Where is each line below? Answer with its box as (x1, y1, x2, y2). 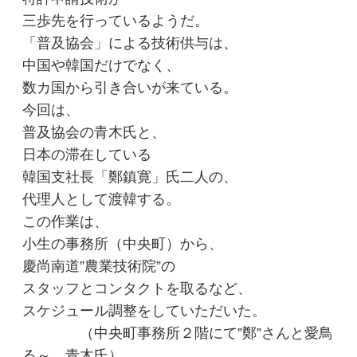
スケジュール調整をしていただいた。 (22, 302, 267, 319)
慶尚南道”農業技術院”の (22, 257, 176, 274)
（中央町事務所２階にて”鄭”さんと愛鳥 (22, 324, 334, 341)
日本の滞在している (22, 146, 152, 163)
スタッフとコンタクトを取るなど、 (22, 280, 253, 296)
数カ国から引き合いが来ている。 (22, 79, 238, 96)
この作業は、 (22, 213, 109, 229)
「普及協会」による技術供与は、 (22, 34, 238, 51)
